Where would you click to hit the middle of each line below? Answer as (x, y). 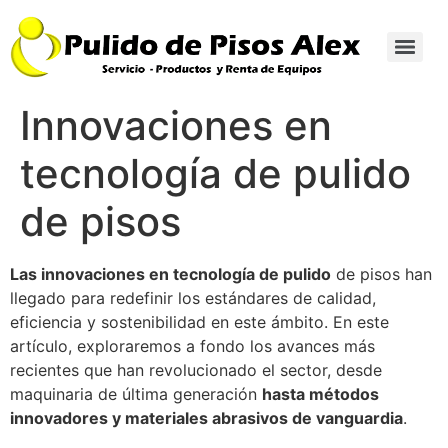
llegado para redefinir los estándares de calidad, (193, 297)
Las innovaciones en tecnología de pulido (170, 273)
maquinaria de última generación (136, 393)
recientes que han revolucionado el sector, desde (196, 369)
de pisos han (381, 273)
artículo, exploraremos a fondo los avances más (192, 345)
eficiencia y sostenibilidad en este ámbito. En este (199, 321)
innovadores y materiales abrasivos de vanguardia (206, 417)
